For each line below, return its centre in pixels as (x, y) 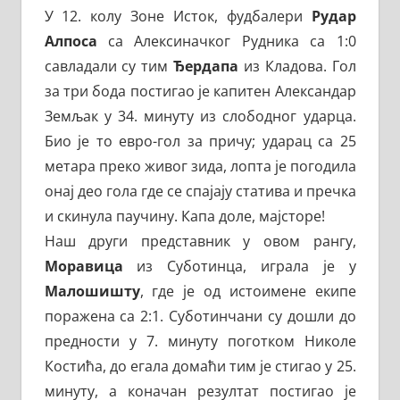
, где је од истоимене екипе (248, 291)
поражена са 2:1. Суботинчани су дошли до (200, 316)
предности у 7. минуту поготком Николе (200, 341)
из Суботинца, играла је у (239, 266)
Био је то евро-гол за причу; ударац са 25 (200, 141)
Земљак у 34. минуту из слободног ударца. (200, 116)
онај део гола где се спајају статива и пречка (200, 191)
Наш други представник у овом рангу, (200, 241)
